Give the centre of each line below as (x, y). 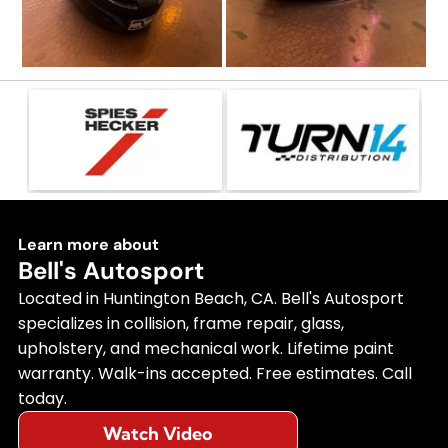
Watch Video (158, 433)
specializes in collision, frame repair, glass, (180, 323)
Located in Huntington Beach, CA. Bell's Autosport (210, 298)
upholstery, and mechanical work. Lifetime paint (205, 348)
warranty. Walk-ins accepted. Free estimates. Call (214, 373)
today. (42, 398)
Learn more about (88, 244)
